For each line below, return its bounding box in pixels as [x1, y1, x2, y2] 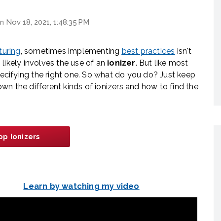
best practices [121, 46, 175, 56]
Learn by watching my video [23, 182, 140, 191]
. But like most [135, 58, 188, 68]
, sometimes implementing [20, 46, 122, 56]
